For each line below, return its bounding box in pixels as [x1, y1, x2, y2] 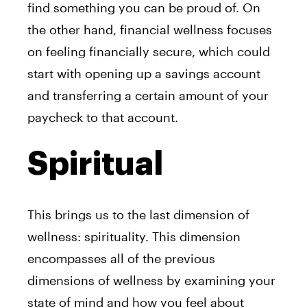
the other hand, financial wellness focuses [27, 21, 272, 37]
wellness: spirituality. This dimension [27, 228, 241, 244]
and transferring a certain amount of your [27, 87, 269, 103]
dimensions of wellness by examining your [27, 272, 275, 288]
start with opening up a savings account [27, 65, 260, 81]
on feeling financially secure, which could [27, 43, 270, 59]
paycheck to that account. [27, 109, 178, 125]
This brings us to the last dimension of [27, 206, 249, 222]
